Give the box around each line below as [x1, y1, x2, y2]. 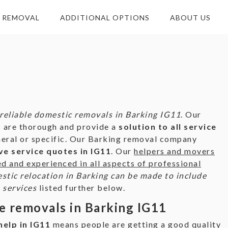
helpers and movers [134, 146, 215, 156]
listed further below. [37, 183, 125, 192]
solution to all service [119, 122, 217, 131]
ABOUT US [170, 13, 211, 22]
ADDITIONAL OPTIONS [60, 13, 150, 22]
